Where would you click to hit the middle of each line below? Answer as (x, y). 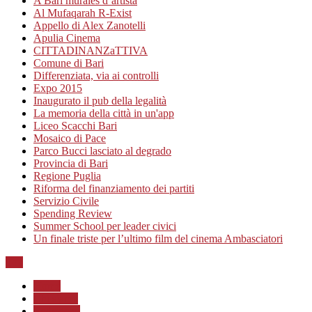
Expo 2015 (58, 88)
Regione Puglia (67, 175)
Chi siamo (56, 298)
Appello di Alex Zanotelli (89, 25)
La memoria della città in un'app (104, 113)
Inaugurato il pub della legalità (100, 100)
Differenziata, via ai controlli (96, 75)
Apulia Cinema (67, 38)
